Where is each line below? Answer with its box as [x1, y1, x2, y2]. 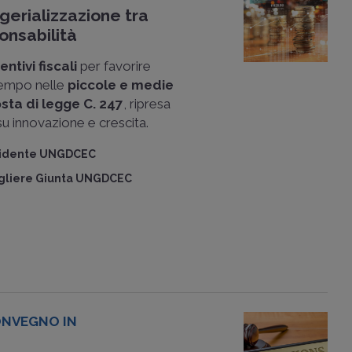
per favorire [77, 58, 152, 74]
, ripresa [123, 96, 171, 112]
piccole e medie [68, 77, 174, 93]
